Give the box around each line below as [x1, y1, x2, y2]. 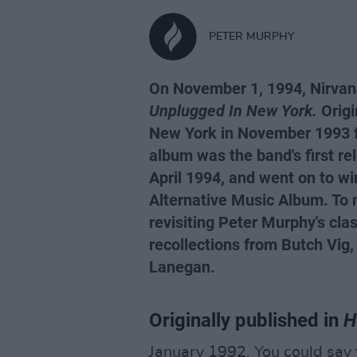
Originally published [149, 309, 319, 331]
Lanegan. [149, 257, 215, 277]
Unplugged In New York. [149, 101, 317, 120]
